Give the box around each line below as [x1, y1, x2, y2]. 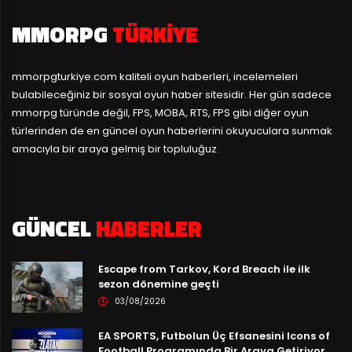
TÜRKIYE [112, 16, 198, 51]
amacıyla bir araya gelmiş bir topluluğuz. [12, 141, 219, 156]
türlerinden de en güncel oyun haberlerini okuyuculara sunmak [12, 123, 332, 138]
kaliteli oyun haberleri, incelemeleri [117, 68, 298, 84]
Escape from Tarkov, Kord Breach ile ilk [97, 261, 310, 277]
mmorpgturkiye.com [12, 68, 117, 84]
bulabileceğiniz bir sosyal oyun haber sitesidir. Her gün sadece [12, 86, 332, 102]
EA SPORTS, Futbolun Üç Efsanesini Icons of [97, 328, 330, 343]
